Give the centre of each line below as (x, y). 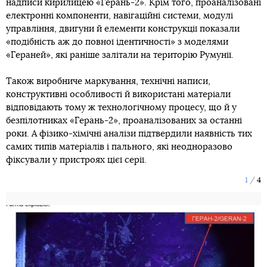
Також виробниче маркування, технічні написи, (108, 81)
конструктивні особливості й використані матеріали (118, 94)
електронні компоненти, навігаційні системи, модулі (119, 15)
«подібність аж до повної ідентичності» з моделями (117, 42)
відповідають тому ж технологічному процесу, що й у (121, 107)
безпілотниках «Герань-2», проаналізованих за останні (124, 120)
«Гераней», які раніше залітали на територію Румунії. (120, 55)
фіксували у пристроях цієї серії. (76, 160)
